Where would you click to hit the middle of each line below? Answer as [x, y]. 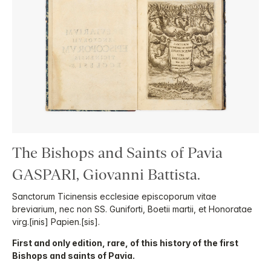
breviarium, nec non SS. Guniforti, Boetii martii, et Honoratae [132, 209]
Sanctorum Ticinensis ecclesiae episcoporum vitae [114, 197]
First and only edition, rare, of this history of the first [125, 243]
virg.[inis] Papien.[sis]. [56, 222]
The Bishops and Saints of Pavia [117, 153]
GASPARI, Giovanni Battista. [106, 175]
